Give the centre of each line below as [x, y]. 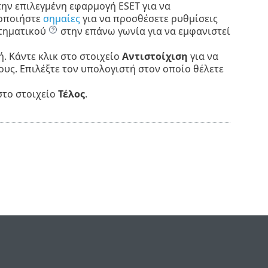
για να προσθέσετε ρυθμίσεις [149, 19]
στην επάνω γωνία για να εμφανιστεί [144, 31]
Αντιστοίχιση [155, 57]
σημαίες [61, 19]
